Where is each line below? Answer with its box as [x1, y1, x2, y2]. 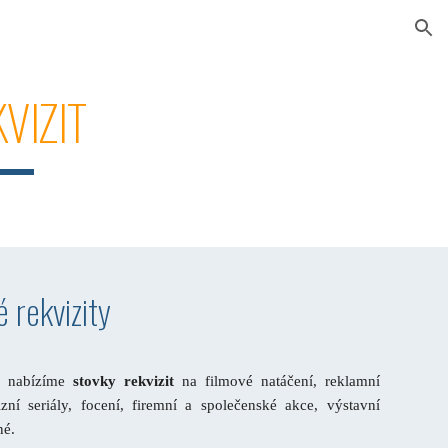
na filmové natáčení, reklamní [174, 373, 380, 389]
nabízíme [8, 373, 74, 389]
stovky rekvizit [73, 373, 175, 389]
